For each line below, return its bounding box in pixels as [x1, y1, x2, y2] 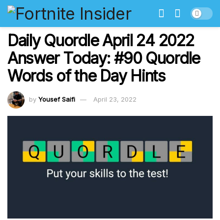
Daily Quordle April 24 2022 [7, 31, 194, 50]
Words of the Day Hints [7, 66, 165, 85]
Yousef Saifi [38, 95, 75, 103]
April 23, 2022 [93, 95, 137, 103]
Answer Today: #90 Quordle [7, 49, 200, 68]
